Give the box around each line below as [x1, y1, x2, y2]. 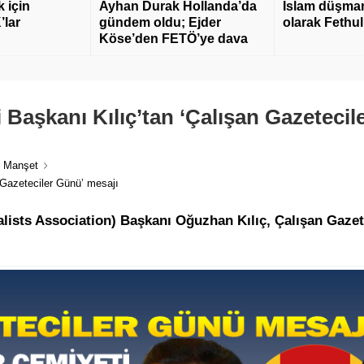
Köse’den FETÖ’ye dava [99, 32, 248, 46]
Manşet [3, 159, 38, 172]
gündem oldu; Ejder [99, 15, 221, 30]
